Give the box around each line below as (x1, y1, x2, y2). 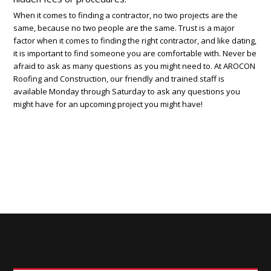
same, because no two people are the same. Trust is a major (13, 22, 235, 33)
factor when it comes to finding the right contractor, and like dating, (13, 35, 257, 46)
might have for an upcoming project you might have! (13, 99, 203, 109)
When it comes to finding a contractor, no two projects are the (13, 10, 238, 21)
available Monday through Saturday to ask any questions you (13, 86, 241, 97)
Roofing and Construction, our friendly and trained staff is (13, 73, 225, 84)
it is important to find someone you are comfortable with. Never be (13, 48, 257, 59)
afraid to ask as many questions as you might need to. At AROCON (13, 60, 256, 71)
